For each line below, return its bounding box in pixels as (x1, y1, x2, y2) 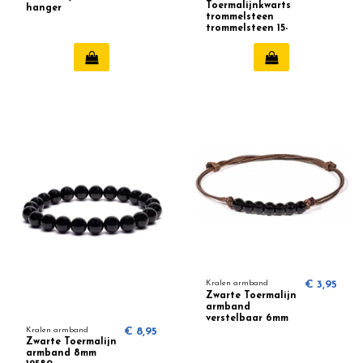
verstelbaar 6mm (205, 313, 288, 323)
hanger (26, 3, 62, 14)
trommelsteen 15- (205, 23, 288, 34)
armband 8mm (26, 348, 97, 359)
